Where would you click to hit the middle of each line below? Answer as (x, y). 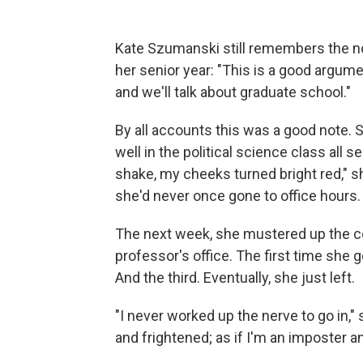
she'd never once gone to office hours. (238, 195)
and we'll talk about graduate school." (233, 92)
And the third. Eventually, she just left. (235, 277)
